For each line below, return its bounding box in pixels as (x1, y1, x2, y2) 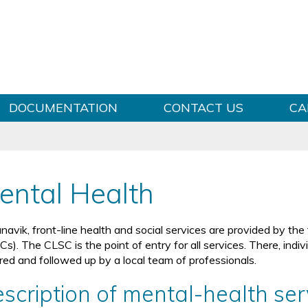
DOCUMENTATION (8, 100, 118, 116)
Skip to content (116, 2, 192, 16)
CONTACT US (163, 100, 243, 116)
